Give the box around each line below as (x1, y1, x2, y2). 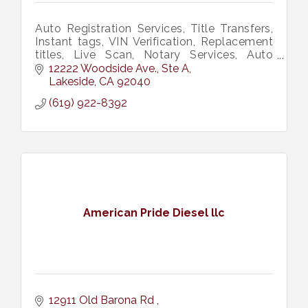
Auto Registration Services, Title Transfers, (35, 22, 273, 36)
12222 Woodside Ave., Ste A (49, 61, 189, 75)
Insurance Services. (35, 61, 138, 75)
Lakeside (49, 74, 94, 88)
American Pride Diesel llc (83, 206, 225, 220)
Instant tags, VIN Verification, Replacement (35, 35, 273, 49)
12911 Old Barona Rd (49, 293, 157, 307)
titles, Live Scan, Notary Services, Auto (35, 48, 273, 62)
